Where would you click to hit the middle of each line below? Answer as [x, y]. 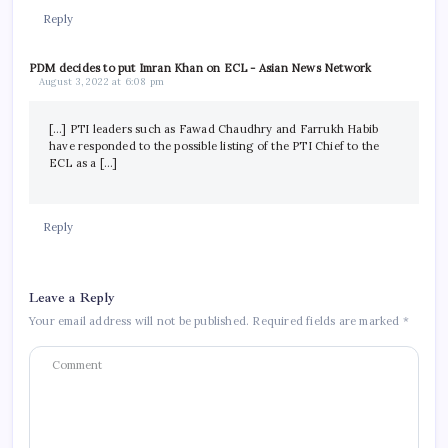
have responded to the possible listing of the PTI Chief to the [214, 146]
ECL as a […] [83, 163]
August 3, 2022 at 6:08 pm [101, 82]
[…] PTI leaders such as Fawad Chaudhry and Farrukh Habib [214, 129]
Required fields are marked [327, 321]
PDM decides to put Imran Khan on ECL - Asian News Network [200, 68]
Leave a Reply [72, 298]
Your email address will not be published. [139, 321]
